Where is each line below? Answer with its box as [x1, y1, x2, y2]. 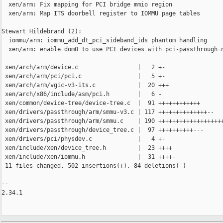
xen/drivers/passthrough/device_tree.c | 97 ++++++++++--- [1, 126, 204, 134]
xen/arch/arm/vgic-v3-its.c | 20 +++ [1, 82, 169, 89]
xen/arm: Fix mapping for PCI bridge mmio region [1, 1, 172, 8]
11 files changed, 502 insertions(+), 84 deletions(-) [1, 162, 186, 170]
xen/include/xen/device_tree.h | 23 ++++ [1, 144, 172, 152]
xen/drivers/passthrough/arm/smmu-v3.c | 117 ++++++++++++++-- [1, 109, 214, 116]
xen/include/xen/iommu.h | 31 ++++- [1, 153, 176, 161]
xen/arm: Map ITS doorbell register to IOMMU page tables [1, 10, 200, 17]
